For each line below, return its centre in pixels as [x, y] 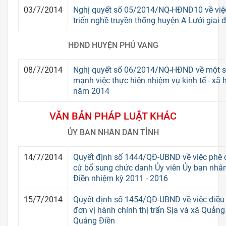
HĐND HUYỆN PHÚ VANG [113, 45]
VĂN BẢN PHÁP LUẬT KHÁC [113, 116]
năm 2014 [91, 91]
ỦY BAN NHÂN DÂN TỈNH [113, 132]
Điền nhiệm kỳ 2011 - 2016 [121, 178]
